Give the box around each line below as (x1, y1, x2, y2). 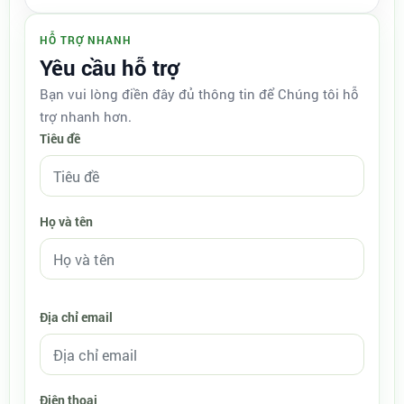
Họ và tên (40, 213, 93, 230)
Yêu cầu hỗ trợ (40, 53, 179, 82)
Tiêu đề (40, 130, 80, 147)
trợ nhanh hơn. (40, 107, 132, 125)
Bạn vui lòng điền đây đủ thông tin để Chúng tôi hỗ (40, 85, 359, 103)
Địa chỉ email (40, 308, 113, 326)
